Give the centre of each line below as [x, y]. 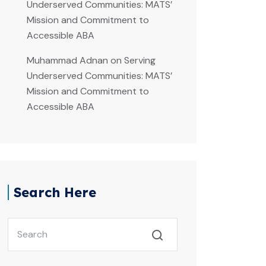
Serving [140, 60]
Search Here [55, 192]
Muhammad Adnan [67, 60]
